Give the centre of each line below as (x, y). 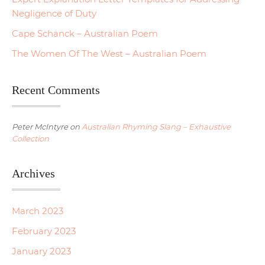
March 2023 (38, 211)
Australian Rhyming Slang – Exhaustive (156, 126)
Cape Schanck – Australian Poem (85, 33)
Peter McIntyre (40, 126)
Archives (33, 173)
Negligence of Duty (54, 13)
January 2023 (41, 251)
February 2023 (44, 231)
